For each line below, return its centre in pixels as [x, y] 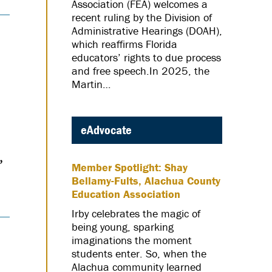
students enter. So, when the [139, 253]
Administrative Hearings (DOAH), [147, 31]
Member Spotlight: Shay [130, 167]
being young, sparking [123, 226]
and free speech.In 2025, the [141, 71]
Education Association [126, 194]
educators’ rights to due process [146, 58]
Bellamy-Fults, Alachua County [146, 180]
